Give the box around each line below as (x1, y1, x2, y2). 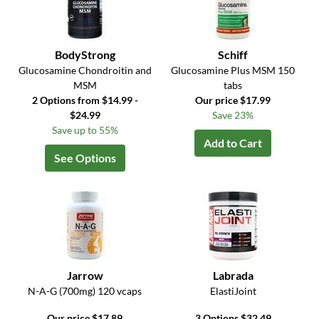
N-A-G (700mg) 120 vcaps (28, 285, 142, 298)
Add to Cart (204, 136, 263, 150)
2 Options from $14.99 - (31, 94, 138, 107)
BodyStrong (54, 48, 115, 62)
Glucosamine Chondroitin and (18, 64, 152, 77)
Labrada (212, 268, 253, 283)
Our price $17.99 (195, 94, 271, 107)
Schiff (218, 48, 249, 62)
